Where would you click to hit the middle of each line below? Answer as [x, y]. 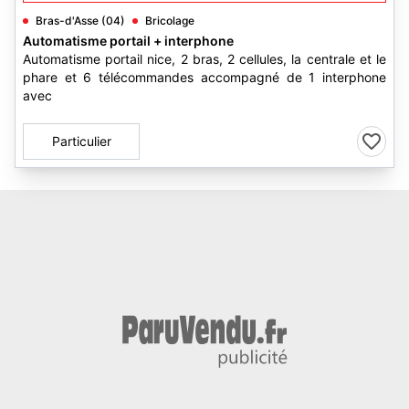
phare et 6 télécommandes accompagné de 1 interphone [204, 77]
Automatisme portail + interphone [128, 41]
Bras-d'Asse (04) [80, 21]
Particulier [81, 141]
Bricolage [170, 21]
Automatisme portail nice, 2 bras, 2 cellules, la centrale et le [204, 59]
